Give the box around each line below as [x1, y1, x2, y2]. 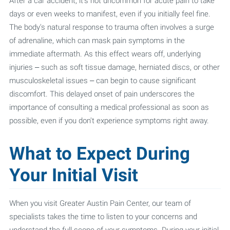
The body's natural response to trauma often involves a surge [9, 22, 214, 32]
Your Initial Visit [9, 164, 138, 186]
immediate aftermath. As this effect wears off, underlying [9, 49, 201, 59]
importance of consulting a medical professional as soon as [9, 102, 209, 112]
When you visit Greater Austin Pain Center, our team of [9, 198, 191, 208]
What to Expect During [9, 143, 190, 165]
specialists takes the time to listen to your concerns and [9, 212, 197, 222]
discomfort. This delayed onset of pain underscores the [9, 89, 195, 99]
